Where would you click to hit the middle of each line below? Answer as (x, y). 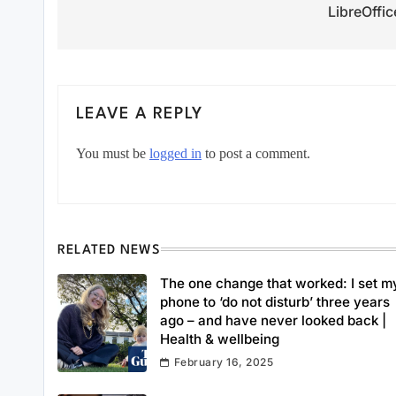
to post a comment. (256, 154)
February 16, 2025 (224, 362)
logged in (175, 154)
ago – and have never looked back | (273, 321)
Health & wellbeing (219, 339)
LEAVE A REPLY (140, 114)
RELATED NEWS (110, 251)
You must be (113, 154)
